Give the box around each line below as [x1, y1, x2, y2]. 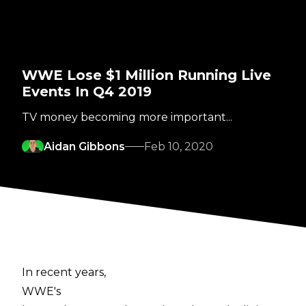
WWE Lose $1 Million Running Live [22, 67, 271, 83]
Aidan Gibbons [44, 140, 125, 153]
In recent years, [22, 266, 106, 279]
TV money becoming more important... [22, 111, 232, 124]
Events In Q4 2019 [22, 83, 152, 100]
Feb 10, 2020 [144, 140, 213, 153]
